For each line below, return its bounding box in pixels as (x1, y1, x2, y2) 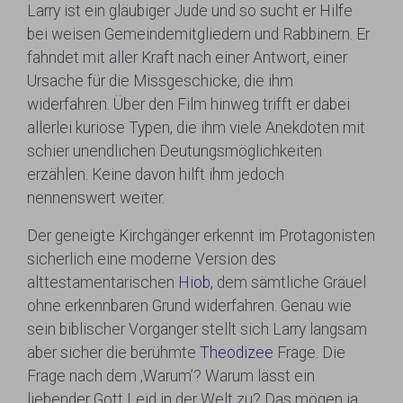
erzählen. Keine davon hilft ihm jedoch (27, 165, 284, 184)
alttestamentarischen (27, 273, 178, 291)
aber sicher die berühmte (27, 343, 200, 362)
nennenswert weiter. (27, 188, 165, 207)
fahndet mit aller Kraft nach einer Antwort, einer (27, 48, 347, 67)
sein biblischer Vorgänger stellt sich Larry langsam (27, 319, 367, 338)
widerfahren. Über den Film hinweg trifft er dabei (27, 94, 350, 113)
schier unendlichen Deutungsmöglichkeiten (27, 141, 322, 160)
